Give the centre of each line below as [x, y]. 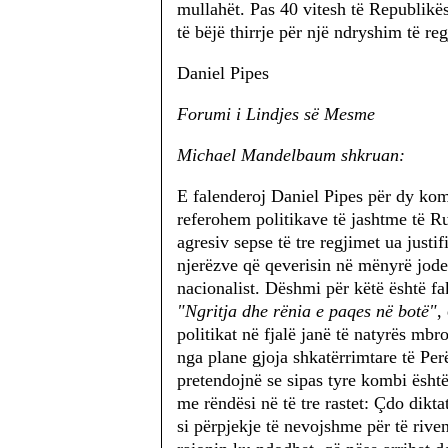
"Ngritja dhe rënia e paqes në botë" [307, 311]
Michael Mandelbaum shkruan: [291, 155]
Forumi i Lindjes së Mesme [276, 114]
